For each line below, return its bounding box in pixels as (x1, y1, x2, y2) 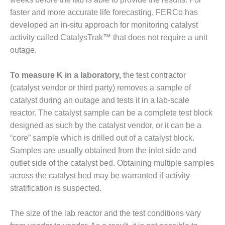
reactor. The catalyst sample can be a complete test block (10, 108, 212, 118)
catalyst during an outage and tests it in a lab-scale (10, 96, 189, 105)
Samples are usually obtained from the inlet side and (10, 146, 196, 155)
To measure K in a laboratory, (10, 71, 121, 80)
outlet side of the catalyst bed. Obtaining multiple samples (10, 159, 214, 168)
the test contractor (121, 71, 186, 80)
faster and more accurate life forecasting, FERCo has (10, 8, 198, 17)
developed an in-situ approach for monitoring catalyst (10, 21, 198, 30)
